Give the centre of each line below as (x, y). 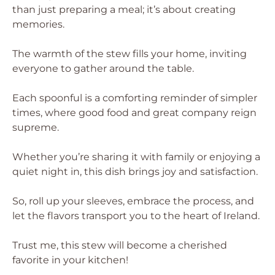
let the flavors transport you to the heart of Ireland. (136, 216)
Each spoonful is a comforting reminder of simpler (135, 98)
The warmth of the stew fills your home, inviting (130, 54)
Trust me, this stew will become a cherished (120, 245)
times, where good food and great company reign (134, 113)
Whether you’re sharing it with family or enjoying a (136, 157)
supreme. (36, 127)
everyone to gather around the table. (103, 68)
